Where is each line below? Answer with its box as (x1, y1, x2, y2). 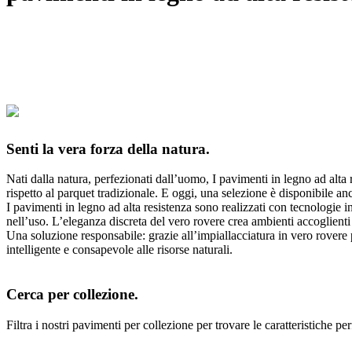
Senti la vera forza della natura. (6, 140, 210, 157)
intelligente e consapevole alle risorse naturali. (6, 243, 233, 257)
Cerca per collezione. (6, 286, 138, 303)
